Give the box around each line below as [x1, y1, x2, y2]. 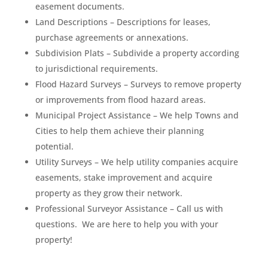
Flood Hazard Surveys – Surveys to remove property [35, 78, 241, 90]
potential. [35, 140, 74, 152]
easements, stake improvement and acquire [35, 171, 212, 183]
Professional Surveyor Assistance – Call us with [35, 202, 223, 214]
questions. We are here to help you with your [35, 218, 218, 230]
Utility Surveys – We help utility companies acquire [35, 156, 238, 167]
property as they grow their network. [35, 187, 182, 199]
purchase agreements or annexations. [35, 31, 188, 43]
